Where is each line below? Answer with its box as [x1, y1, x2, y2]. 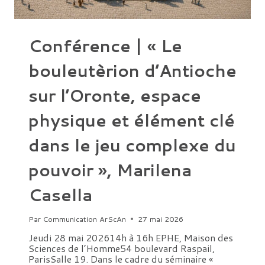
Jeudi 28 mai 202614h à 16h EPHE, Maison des [28, 230, 233, 244]
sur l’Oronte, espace [28, 83, 201, 107]
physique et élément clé [28, 108, 235, 132]
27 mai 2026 [138, 213, 184, 224]
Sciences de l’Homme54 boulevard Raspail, [28, 241, 215, 255]
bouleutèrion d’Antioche [28, 58, 237, 82]
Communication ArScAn [43, 213, 127, 224]
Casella [28, 182, 92, 206]
